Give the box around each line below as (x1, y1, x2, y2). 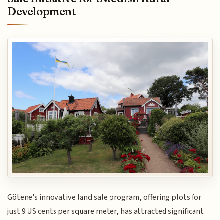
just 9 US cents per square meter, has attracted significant (7, 205, 204, 218)
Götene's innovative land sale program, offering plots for (7, 192, 202, 204)
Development (7, 4, 76, 19)
